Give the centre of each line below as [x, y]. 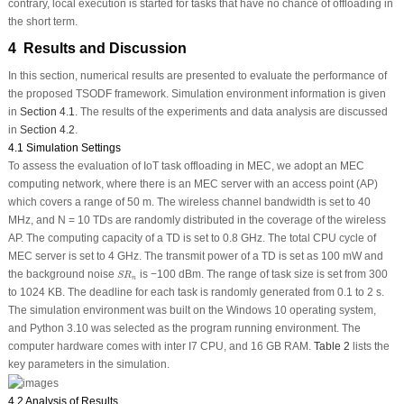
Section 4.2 [47, 130]
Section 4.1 [47, 112]
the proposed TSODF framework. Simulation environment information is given [197, 94]
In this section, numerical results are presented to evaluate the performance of [197, 76]
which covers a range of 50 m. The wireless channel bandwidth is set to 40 [189, 202]
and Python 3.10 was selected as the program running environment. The [184, 329]
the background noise [62, 275]
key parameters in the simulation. [88, 365]
